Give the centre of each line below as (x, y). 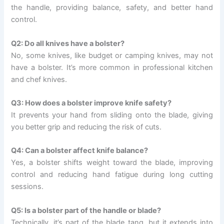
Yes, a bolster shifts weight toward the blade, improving (112, 163)
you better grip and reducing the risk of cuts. (86, 127)
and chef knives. (39, 79)
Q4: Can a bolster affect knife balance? (80, 151)
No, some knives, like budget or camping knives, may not (112, 55)
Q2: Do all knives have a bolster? (68, 43)
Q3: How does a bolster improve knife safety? (91, 103)
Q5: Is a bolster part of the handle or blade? (86, 210)
